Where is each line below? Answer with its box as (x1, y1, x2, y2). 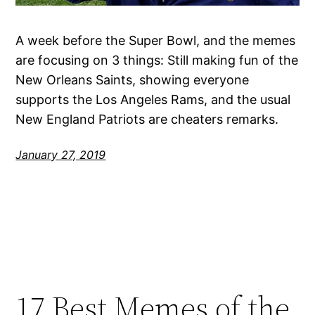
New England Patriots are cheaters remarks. (15, 112, 279, 127)
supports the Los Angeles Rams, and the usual (15, 92, 291, 108)
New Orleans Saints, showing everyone (15, 72, 250, 88)
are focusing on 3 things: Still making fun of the (15, 53, 299, 68)
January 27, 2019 (15, 148, 106, 162)
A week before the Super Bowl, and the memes (15, 33, 296, 49)
